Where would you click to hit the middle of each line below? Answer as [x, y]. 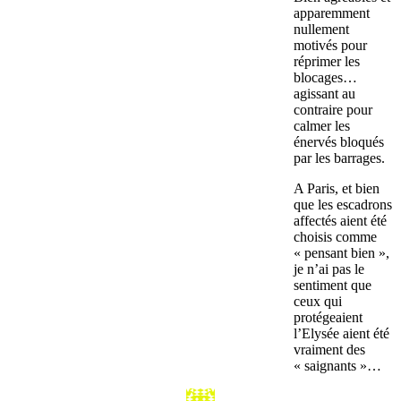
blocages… [325, 78]
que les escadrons [343, 205]
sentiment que [333, 286]
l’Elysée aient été [341, 334]
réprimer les [327, 62]
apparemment [332, 13]
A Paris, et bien [337, 189]
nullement [321, 30]
